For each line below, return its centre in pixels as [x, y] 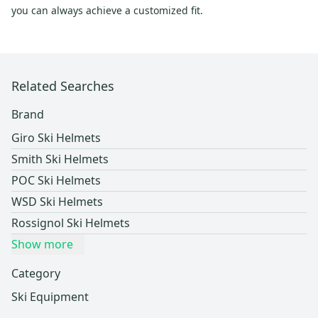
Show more [42, 245]
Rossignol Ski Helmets [71, 223]
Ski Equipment [50, 297]
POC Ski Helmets [56, 181]
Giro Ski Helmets [56, 138]
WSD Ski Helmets [57, 202]
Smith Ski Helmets [60, 159]
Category [36, 274]
